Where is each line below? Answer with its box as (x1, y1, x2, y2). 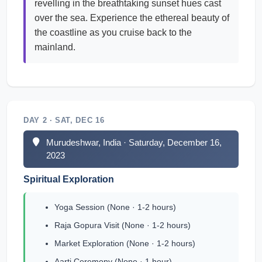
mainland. (35, 42, 75, 52)
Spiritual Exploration (23, 174, 114, 184)
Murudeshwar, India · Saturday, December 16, (46, 137, 222, 147)
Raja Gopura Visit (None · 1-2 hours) (54, 220, 191, 230)
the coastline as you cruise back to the (35, 27, 192, 37)
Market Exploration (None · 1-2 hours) (54, 239, 195, 248)
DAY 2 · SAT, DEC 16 (23, 116, 105, 125)
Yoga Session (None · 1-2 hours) (54, 202, 176, 212)
